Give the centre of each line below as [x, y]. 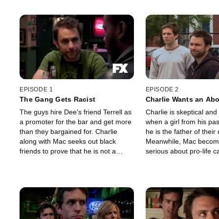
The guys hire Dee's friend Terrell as [76, 112]
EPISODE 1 [36, 90]
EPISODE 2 [162, 90]
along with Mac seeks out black [68, 142]
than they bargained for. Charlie [57, 132]
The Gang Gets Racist [57, 99]
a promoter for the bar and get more [76, 122]
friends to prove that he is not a [68, 151]
